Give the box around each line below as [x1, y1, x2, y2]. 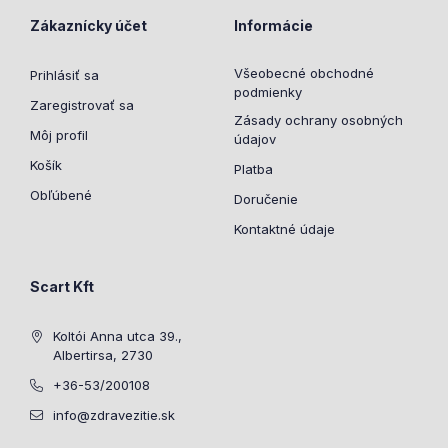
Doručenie [234, 191, 298, 207]
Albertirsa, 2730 [53, 347, 153, 363]
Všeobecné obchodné [234, 65, 374, 81]
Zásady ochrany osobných [234, 112, 403, 128]
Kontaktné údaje [234, 221, 335, 237]
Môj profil [30, 127, 88, 143]
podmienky [234, 84, 302, 100]
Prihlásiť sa [30, 67, 99, 83]
